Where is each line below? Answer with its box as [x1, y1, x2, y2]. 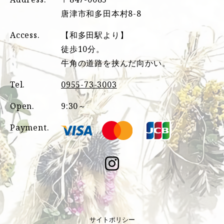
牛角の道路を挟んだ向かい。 [61, 57, 170, 68]
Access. [10, 29, 40, 40]
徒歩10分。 [61, 43, 104, 54]
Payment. [10, 121, 49, 133]
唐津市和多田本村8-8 [61, 7, 141, 19]
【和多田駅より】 [61, 29, 128, 40]
